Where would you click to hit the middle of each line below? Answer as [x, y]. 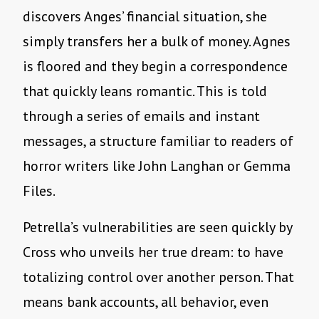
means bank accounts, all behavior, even [146, 302]
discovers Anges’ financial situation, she [145, 17]
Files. [39, 191]
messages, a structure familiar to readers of [158, 141]
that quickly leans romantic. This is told [145, 91]
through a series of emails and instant [141, 116]
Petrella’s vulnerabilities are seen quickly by [157, 228]
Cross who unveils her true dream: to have [153, 252]
